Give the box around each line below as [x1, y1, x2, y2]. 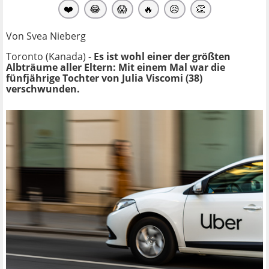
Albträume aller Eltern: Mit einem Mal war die [6, 60, 225, 74]
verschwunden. [6, 82, 80, 95]
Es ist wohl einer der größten [94, 49, 231, 63]
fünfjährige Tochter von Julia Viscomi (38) [6, 71, 202, 85]
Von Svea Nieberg [6, 29, 86, 43]
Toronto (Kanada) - [6, 49, 94, 63]
